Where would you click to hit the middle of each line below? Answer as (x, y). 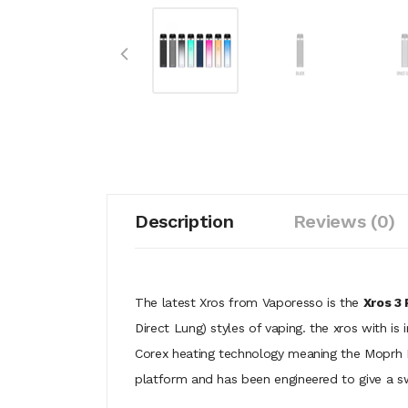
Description (184, 221)
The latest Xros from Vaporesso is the (247, 302)
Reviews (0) (344, 221)
